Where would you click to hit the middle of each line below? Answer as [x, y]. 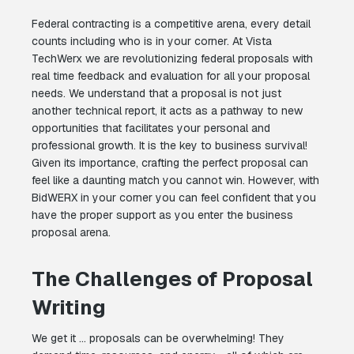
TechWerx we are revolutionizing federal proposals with [172, 59]
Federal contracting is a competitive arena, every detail [171, 24]
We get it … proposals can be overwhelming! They [158, 339]
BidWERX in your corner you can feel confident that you [174, 198]
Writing [69, 308]
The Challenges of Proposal [172, 279]
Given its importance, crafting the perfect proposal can [170, 163]
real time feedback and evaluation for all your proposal [171, 76]
